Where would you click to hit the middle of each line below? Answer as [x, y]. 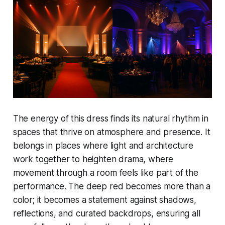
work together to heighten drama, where [93, 159]
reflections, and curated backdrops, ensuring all [106, 213]
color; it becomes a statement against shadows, [104, 200]
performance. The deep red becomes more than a [112, 186]
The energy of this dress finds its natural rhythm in [110, 118]
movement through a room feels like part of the [105, 173]
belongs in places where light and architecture [103, 145]
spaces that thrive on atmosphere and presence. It [111, 132]
